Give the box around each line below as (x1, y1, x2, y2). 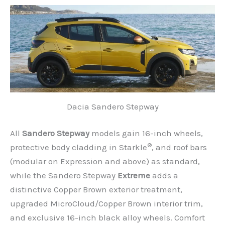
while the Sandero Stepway (10, 170, 118, 181)
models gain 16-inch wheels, (89, 128, 203, 139)
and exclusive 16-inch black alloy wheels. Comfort (10, 212, 205, 223)
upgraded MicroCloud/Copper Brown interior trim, (10, 198, 203, 209)
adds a (150, 170, 178, 181)
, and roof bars (152, 142, 207, 153)
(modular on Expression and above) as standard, (10, 156, 200, 167)
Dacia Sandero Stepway (66, 101, 159, 111)
